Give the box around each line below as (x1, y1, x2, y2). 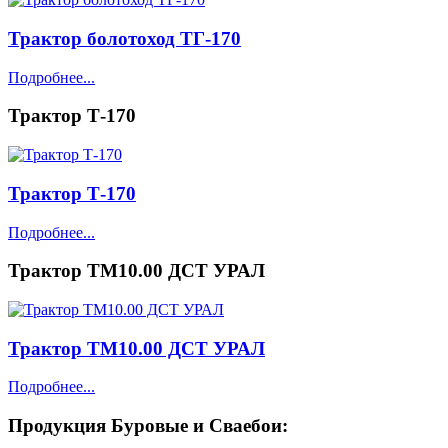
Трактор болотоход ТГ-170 (8, 27, 241, 49)
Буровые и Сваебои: (106, 415, 288, 437)
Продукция (8, 415, 106, 437)
